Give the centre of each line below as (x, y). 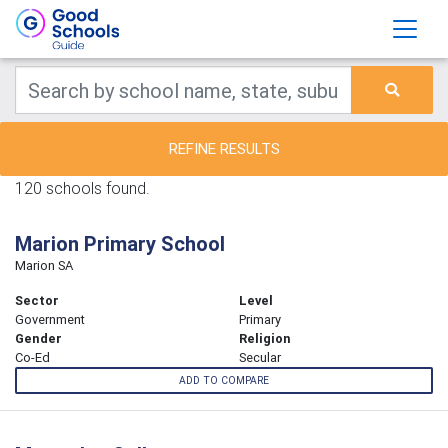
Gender (38, 338)
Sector (37, 300)
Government (50, 319)
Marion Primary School (120, 243)
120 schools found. (82, 188)
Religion (265, 338)
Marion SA (44, 265)
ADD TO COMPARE (224, 381)
